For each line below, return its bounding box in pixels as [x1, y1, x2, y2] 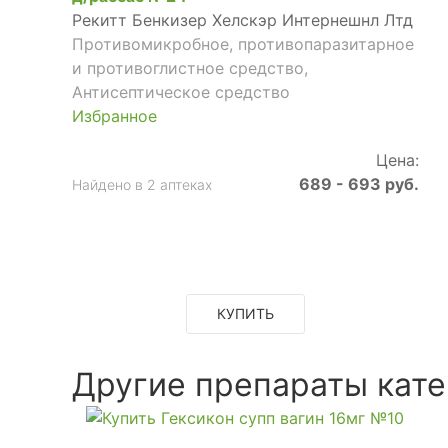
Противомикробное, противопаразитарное [72, 33, 414, 54]
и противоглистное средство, [72, 57, 308, 78]
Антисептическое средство [72, 81, 290, 102]
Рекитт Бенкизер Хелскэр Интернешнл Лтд [72, 9, 413, 30]
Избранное [72, 105, 157, 126]
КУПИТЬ [216, 304, 274, 322]
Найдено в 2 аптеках [72, 175, 212, 193]
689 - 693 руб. [298, 173, 419, 194]
